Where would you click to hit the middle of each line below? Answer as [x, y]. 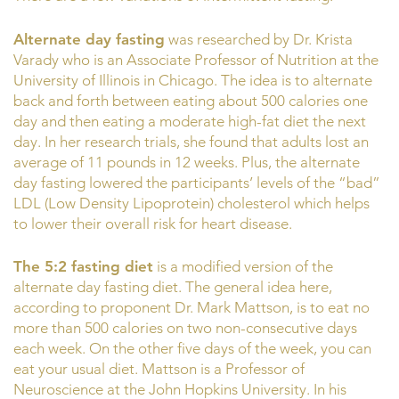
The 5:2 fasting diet [83, 266]
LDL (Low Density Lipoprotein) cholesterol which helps [191, 203]
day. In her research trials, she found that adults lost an [191, 141]
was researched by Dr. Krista [259, 39]
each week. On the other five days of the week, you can [192, 348]
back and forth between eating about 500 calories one [191, 100]
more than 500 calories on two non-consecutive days [185, 328]
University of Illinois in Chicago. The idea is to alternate [193, 80]
